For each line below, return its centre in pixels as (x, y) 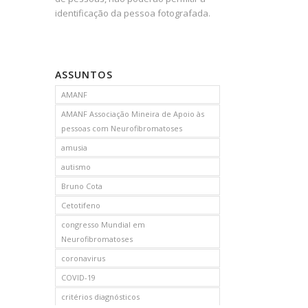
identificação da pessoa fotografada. (133, 13)
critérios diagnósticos (101, 297)
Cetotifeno (81, 206)
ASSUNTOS (84, 75)
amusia (75, 148)
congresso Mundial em (103, 225)
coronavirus (84, 258)
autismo (76, 167)
